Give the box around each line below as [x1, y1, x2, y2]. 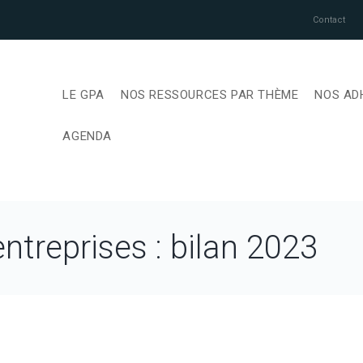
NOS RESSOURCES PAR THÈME [120, 87, 299, 102]
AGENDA [62, 128, 112, 143]
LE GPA [62, 87, 105, 102]
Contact [313, 14, 345, 25]
